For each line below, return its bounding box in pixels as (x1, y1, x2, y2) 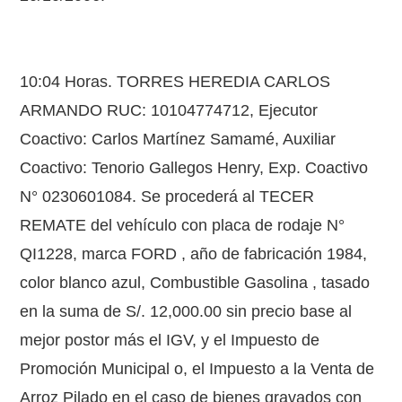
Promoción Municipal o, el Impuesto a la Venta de (20, 360, 375, 378)
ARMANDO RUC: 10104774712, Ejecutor (20, 101, 319, 119)
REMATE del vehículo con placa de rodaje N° (20, 216, 345, 234)
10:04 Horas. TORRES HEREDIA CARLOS (20, 73, 331, 91)
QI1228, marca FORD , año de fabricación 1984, (20, 245, 368, 263)
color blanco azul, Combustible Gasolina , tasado (20, 274, 371, 292)
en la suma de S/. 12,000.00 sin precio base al (20, 302, 353, 320)
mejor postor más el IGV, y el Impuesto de (20, 331, 320, 349)
